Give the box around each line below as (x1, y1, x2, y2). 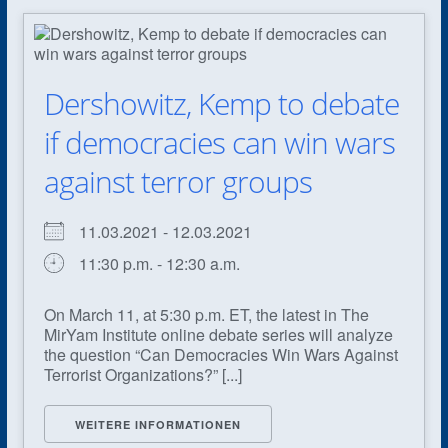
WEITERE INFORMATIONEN (74, 416, 241, 432)
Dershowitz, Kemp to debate (43, 82, 399, 124)
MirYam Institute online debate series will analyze (43, 322, 393, 346)
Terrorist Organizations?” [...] (43, 362, 242, 386)
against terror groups (43, 160, 312, 202)
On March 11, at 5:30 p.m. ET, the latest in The (43, 302, 369, 326)
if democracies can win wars (43, 121, 395, 163)
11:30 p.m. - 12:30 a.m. (78, 251, 240, 275)
